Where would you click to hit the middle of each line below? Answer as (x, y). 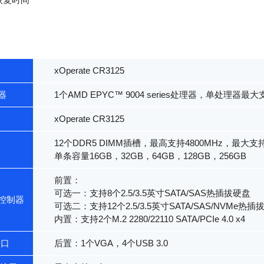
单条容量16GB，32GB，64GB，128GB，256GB (150, 156)
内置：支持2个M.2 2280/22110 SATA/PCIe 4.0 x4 (150, 219)
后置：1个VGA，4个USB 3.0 (111, 243)
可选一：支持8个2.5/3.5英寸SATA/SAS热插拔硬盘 (152, 193)
